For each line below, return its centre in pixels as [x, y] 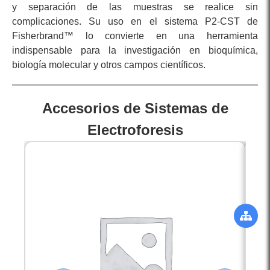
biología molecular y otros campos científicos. [109, 65]
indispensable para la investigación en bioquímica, [135, 51]
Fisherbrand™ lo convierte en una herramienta [135, 36]
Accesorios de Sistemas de [135, 108]
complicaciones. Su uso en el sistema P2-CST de [135, 22]
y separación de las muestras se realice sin [135, 7]
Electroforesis [135, 130]
